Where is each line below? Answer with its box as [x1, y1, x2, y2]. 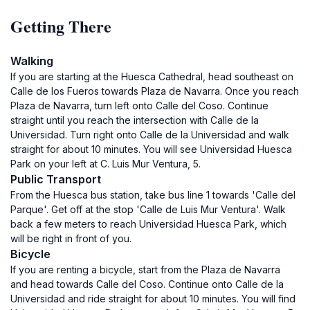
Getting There [10, 14, 111, 38]
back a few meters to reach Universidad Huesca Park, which [10, 218, 286, 230]
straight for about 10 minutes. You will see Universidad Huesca [10, 143, 292, 155]
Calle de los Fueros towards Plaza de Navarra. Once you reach [10, 85, 299, 97]
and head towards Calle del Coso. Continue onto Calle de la [10, 278, 284, 290]
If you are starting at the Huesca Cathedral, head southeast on [10, 71, 293, 82]
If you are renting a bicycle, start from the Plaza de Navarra [10, 264, 280, 275]
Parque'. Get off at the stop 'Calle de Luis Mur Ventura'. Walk [10, 203, 286, 215]
